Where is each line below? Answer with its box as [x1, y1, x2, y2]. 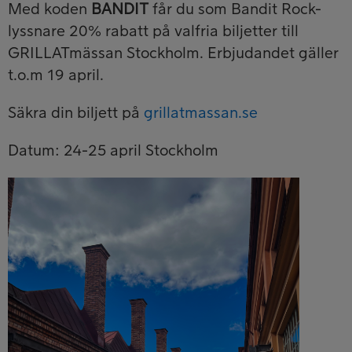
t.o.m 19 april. [8, 67, 108, 83]
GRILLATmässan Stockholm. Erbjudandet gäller [8, 45, 339, 61]
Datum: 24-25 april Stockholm [8, 142, 218, 159]
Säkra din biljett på [8, 104, 144, 121]
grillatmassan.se [144, 104, 258, 121]
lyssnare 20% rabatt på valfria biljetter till [8, 23, 299, 39]
